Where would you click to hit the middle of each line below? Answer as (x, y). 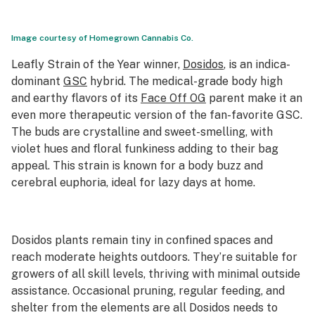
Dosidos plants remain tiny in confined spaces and (142, 240)
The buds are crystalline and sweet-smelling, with (142, 132)
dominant (37, 81)
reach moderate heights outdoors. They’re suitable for (154, 257)
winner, (162, 64)
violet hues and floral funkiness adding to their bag (145, 149)
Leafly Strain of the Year (76, 64)
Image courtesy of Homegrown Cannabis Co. (102, 38)
